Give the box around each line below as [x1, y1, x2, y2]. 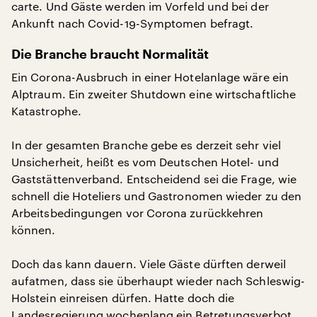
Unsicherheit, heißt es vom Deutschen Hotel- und [11, 155, 279, 168]
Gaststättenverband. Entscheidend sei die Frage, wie [11, 172, 297, 185]
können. [11, 223, 56, 236]
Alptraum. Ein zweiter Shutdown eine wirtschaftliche [11, 87, 296, 100]
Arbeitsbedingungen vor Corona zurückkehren [11, 206, 264, 219]
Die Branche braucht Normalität [11, 48, 209, 61]
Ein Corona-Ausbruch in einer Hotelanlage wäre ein [11, 70, 289, 83]
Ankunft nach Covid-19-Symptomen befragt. [11, 16, 254, 30]
